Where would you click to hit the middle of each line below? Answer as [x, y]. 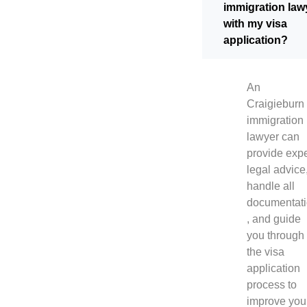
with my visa [255, 24]
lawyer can [273, 137]
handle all [271, 186]
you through [275, 236]
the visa [266, 252]
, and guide [274, 219]
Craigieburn [275, 104]
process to [272, 285]
